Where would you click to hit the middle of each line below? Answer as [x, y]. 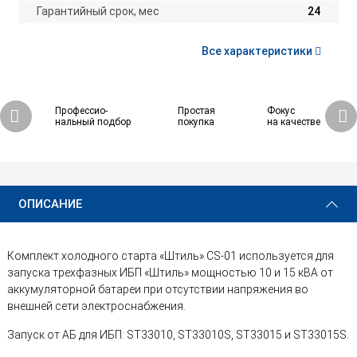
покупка [196, 122]
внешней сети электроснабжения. [96, 306]
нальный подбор [93, 122]
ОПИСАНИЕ [50, 204]
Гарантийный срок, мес [98, 12]
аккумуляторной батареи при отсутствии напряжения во [158, 289]
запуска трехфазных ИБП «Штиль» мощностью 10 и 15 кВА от [170, 272]
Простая [196, 111]
